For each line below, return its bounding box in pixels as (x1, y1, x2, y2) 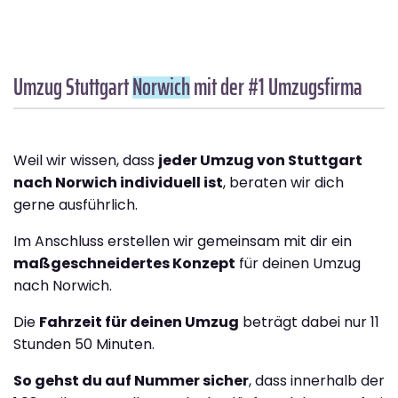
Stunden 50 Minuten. (13, 333, 155, 354)
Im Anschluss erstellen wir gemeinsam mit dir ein (13, 230, 352, 251)
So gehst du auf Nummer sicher (13, 370, 249, 391)
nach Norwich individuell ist (13, 171, 223, 193)
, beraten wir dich (223, 171, 344, 193)
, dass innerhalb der (249, 370, 385, 391)
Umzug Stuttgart (13, 68, 132, 105)
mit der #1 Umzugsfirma (190, 68, 362, 105)
